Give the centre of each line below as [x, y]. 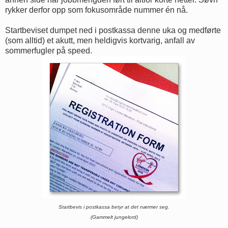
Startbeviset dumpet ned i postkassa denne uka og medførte [113, 30]
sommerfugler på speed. [49, 50]
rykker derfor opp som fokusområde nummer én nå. [96, 10]
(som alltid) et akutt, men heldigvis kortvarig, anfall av [100, 40]
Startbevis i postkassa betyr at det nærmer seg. [114, 207]
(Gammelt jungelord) [114, 217]
